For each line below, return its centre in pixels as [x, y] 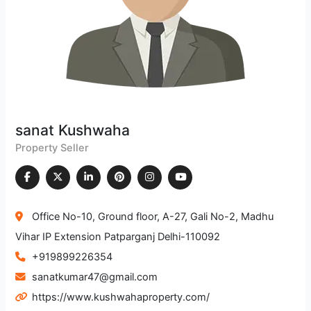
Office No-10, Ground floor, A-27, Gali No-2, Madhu [153, 216]
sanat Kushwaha [73, 130]
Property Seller [52, 148]
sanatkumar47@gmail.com [95, 277]
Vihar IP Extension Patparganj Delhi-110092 [118, 236]
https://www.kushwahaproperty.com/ [121, 297]
